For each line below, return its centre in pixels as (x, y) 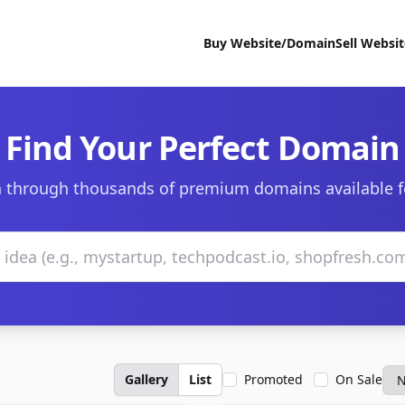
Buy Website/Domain (269, 43)
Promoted (273, 379)
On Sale (359, 379)
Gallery (146, 379)
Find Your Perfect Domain (202, 148)
